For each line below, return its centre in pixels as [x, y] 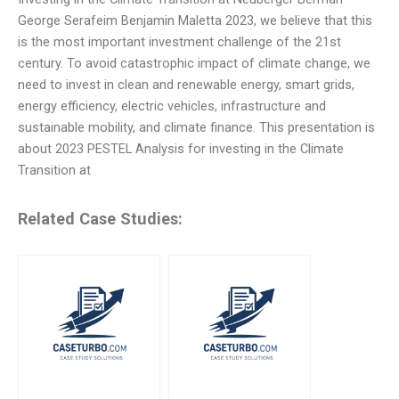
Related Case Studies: [100, 218]
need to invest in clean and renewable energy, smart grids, [186, 85]
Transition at [54, 171]
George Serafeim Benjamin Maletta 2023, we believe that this [195, 21]
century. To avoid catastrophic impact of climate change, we [194, 64]
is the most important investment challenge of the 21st [179, 42]
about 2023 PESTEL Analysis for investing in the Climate [181, 149]
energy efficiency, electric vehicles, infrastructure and [172, 106]
